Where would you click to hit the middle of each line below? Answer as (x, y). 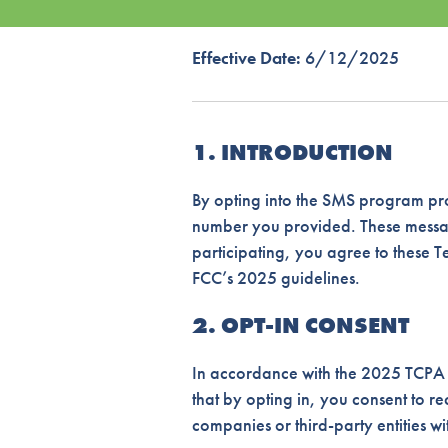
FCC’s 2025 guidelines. (276, 278)
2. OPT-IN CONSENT (300, 325)
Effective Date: (246, 57)
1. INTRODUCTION (292, 152)
